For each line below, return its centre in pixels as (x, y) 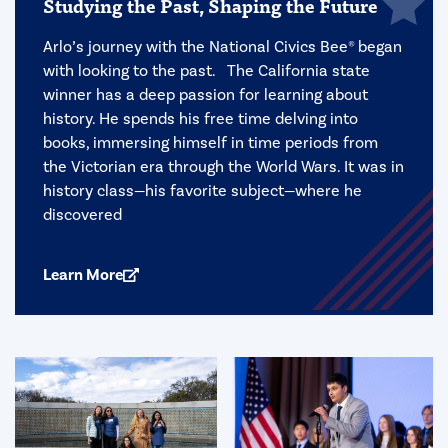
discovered (82, 215)
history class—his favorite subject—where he (202, 191)
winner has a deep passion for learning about (205, 95)
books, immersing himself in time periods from (210, 143)
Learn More (83, 275)
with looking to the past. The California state (206, 71)
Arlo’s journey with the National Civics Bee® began (222, 47)
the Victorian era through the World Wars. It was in (223, 167)
